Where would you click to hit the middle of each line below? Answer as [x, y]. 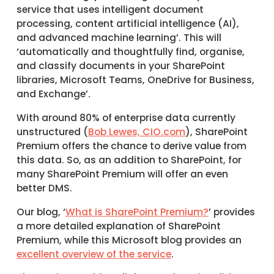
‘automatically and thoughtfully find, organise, [130, 52]
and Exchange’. [53, 94]
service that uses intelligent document [110, 10]
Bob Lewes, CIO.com [136, 132]
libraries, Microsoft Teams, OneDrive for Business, [135, 80]
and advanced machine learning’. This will [119, 38]
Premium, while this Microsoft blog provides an [129, 240]
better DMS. [44, 188]
